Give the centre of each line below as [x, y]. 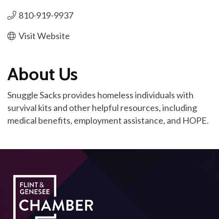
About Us [43, 74]
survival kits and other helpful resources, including [102, 108]
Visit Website [44, 36]
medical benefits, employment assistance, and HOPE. [108, 120]
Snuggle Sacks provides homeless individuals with [100, 95]
